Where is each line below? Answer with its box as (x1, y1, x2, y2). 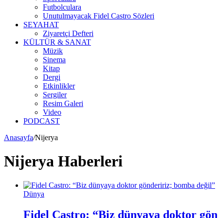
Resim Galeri (43, 99, 83, 108)
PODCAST (23, 117, 60, 125)
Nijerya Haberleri (4, 152, 123, 170)
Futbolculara (43, 3, 81, 11)
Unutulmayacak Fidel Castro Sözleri (43, 12, 154, 20)
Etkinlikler (43, 82, 75, 90)
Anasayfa (4, 133, 33, 142)
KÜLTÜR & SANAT (23, 38, 91, 46)
